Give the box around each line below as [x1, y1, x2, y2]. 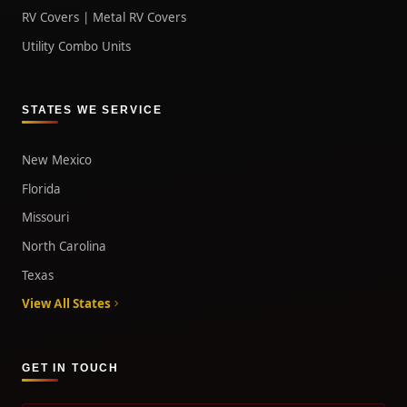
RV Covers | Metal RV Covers [22, 10, 186, 25]
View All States [22, 296, 111, 312]
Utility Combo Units [22, 38, 131, 54]
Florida [22, 181, 61, 196]
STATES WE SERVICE [22, 104, 163, 117]
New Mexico [22, 153, 92, 168]
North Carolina [22, 239, 106, 254]
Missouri [22, 210, 69, 225]
